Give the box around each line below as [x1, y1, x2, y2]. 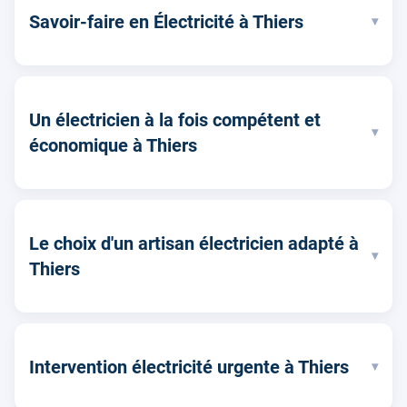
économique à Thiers [29, 134, 197, 156]
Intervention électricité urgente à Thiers [29, 355, 349, 378]
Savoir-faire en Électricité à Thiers [29, 10, 303, 33]
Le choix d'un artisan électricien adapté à [29, 232, 359, 254]
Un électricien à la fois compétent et [29, 108, 321, 131]
